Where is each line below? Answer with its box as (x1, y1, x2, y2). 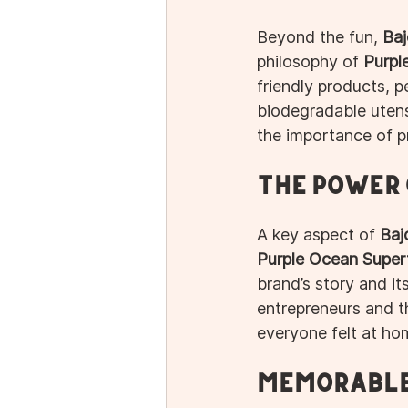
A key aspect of (257, 225, 380, 245)
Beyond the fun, (257, 27, 382, 47)
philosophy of (257, 52, 363, 72)
